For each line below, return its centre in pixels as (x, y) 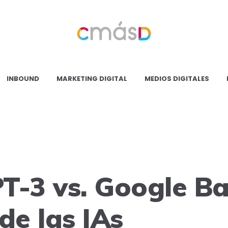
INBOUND (23, 78)
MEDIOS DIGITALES (177, 78)
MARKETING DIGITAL (92, 78)
